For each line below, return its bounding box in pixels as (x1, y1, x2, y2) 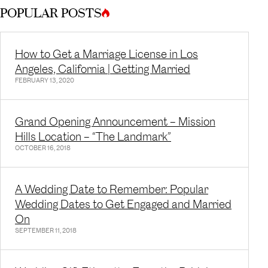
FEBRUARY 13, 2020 (15, 77, 74, 84)
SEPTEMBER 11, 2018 (15, 227, 77, 234)
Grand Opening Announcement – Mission (15, 115, 215, 129)
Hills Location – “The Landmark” (15, 130, 171, 144)
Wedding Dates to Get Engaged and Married (15, 197, 232, 211)
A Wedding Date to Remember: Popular (15, 182, 208, 196)
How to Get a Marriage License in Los (15, 47, 198, 61)
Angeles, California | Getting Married (15, 62, 190, 76)
